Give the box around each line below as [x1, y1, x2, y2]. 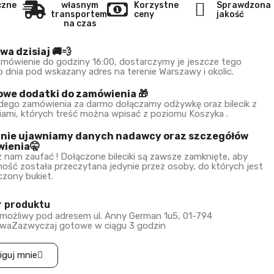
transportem [51, 9, 109, 20]
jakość [217, 9, 245, 20]
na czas [63, 18, 97, 29]
